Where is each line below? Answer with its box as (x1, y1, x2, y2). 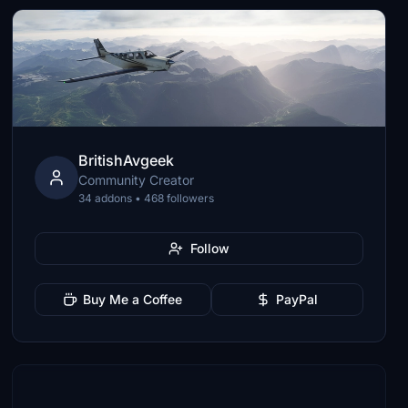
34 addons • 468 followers (78, 191, 215, 205)
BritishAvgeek (78, 151, 175, 169)
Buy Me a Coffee (83, 291, 183, 307)
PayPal (276, 291, 319, 307)
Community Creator (78, 172, 195, 188)
